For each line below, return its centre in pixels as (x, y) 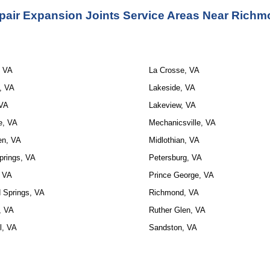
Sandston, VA (173, 228)
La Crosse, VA (174, 70)
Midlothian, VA (174, 140)
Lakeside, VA (172, 88)
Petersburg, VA (175, 158)
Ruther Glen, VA (177, 210)
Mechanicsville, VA (182, 123)
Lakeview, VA (172, 105)
